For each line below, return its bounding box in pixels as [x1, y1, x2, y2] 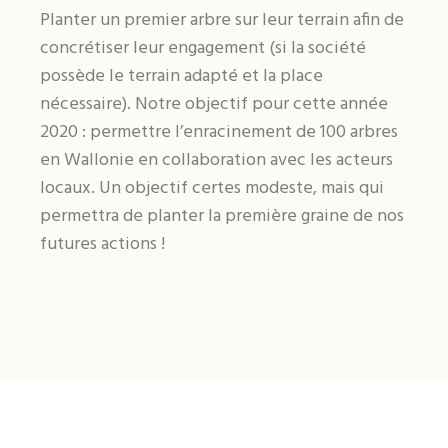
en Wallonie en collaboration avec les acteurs [40, 146, 394, 175]
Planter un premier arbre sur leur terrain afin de [40, 6, 405, 35]
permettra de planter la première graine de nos [40, 202, 405, 231]
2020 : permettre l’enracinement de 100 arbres [40, 118, 399, 147]
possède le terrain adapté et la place [40, 62, 324, 91]
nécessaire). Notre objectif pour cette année [40, 90, 389, 119]
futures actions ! [40, 230, 166, 259]
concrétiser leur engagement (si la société [40, 34, 367, 63]
